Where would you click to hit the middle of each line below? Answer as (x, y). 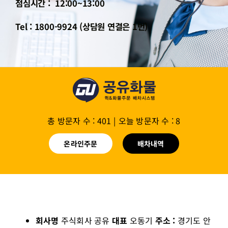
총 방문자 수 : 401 (79, 121)
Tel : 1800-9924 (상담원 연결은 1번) (82, 27)
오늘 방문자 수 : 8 (149, 121)
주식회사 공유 (86, 221)
